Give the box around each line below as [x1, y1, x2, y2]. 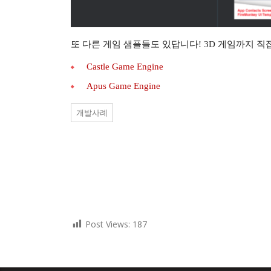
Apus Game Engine [87, 81, 160, 91]
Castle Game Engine [87, 62, 163, 72]
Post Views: [85, 218, 130, 230]
